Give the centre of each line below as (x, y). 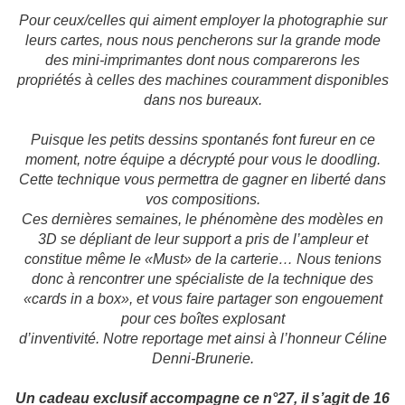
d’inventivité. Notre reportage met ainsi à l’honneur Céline (202, 339)
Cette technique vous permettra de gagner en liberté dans (202, 180)
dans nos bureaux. (202, 100)
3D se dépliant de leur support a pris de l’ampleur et (202, 240)
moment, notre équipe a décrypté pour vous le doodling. (202, 160)
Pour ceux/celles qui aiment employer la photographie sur (202, 21)
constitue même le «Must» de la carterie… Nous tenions (202, 259)
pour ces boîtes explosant (202, 319)
